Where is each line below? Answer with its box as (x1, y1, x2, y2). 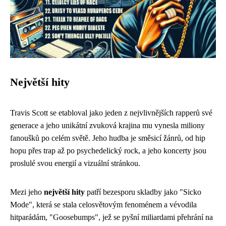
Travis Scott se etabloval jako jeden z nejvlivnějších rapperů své (10, 108, 212, 117)
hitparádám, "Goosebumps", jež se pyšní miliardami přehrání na (10, 213, 213, 221)
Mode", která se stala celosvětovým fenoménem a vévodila (10, 200, 197, 209)
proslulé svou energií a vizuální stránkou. (10, 159, 140, 167)
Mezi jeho (10, 188, 44, 196)
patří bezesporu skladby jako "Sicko (85, 188, 201, 196)
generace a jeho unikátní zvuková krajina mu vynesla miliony (10, 121, 205, 130)
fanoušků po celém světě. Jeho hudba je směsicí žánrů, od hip (10, 134, 205, 142)
